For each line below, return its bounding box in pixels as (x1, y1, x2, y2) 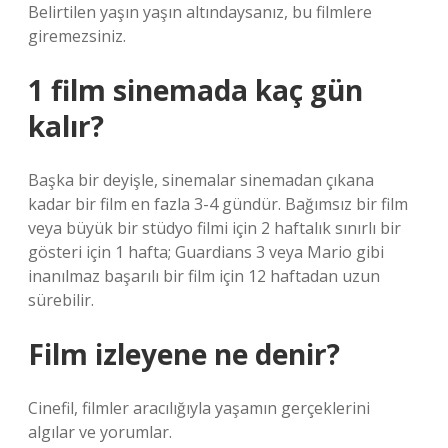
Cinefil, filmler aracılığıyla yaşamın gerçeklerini (28, 397, 370, 419)
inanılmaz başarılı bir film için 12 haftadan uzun (28, 265, 380, 287)
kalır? (28, 107, 104, 145)
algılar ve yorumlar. (28, 421, 172, 443)
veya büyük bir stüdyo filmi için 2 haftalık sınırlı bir (28, 217, 401, 239)
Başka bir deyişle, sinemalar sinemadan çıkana (28, 169, 374, 191)
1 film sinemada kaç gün (28, 71, 363, 109)
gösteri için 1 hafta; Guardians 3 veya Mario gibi (28, 241, 384, 263)
